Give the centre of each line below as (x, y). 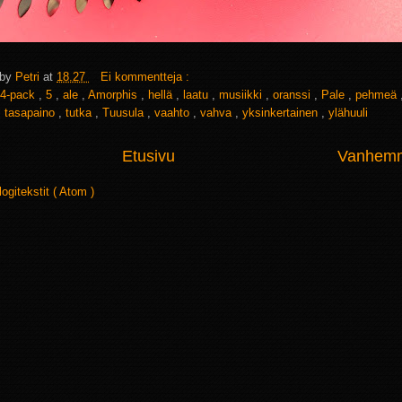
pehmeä (378, 95)
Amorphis (114, 95)
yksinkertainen (282, 113)
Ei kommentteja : (147, 77)
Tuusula (125, 113)
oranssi (293, 95)
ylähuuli (348, 113)
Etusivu (148, 157)
